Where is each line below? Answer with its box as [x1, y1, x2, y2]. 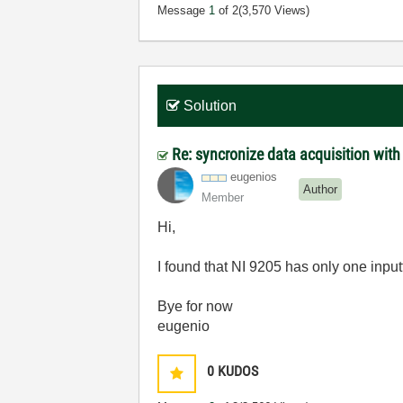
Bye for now [157, 299, 234, 314]
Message [157, 4, 210, 17]
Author [303, 182, 338, 196]
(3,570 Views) [238, 4, 310, 17]
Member [201, 191, 245, 204]
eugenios [230, 170, 278, 184]
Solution [184, 98, 237, 113]
